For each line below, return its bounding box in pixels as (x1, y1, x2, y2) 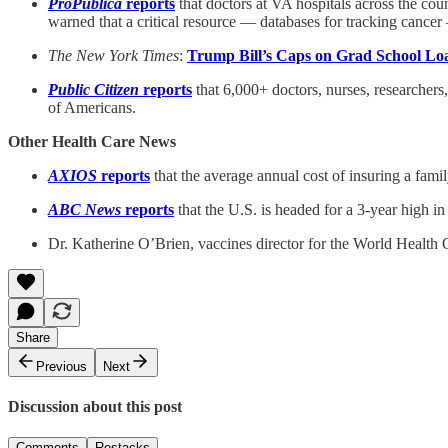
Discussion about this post (8, 397, 182, 415)
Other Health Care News (8, 132, 176, 150)
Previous (36, 358, 87, 374)
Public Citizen (48, 80, 139, 98)
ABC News (48, 200, 121, 218)
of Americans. (48, 98, 136, 116)
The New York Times (48, 46, 179, 64)
